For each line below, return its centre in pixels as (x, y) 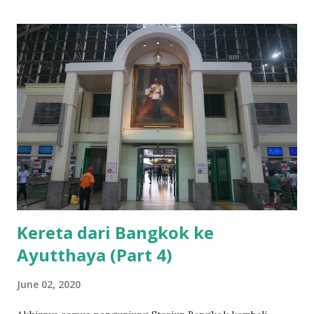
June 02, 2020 (49, 285)
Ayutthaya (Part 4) (95, 255)
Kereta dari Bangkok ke (115, 233)
